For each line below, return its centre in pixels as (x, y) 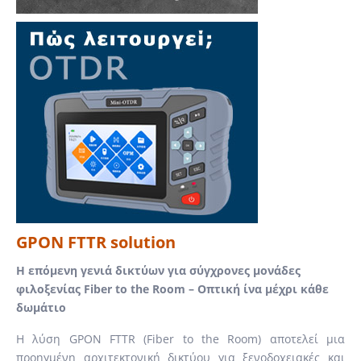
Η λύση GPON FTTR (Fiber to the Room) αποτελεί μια (180, 339)
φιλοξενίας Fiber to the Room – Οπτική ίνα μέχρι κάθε (172, 289)
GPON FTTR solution (96, 242)
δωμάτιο (41, 307)
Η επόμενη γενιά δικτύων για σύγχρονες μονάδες (158, 270)
